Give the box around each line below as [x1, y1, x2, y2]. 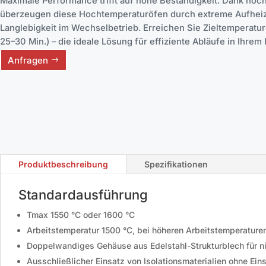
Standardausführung [18, 187, 148, 203]
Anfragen [7, 54, 48, 66]
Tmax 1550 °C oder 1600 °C [27, 210, 135, 220]
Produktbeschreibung [18, 159, 108, 170]
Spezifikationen [144, 159, 208, 170]
